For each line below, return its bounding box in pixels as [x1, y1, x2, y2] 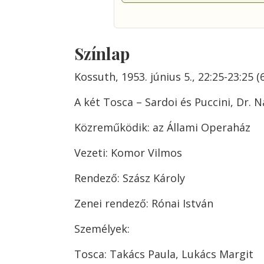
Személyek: [74, 222, 130, 236]
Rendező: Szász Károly [74, 171, 185, 185]
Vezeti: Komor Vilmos [74, 146, 182, 160]
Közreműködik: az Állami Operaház [74, 120, 250, 134]
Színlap [74, 42, 130, 64]
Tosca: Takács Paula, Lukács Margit [74, 247, 253, 261]
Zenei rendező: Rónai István [74, 196, 213, 210]
